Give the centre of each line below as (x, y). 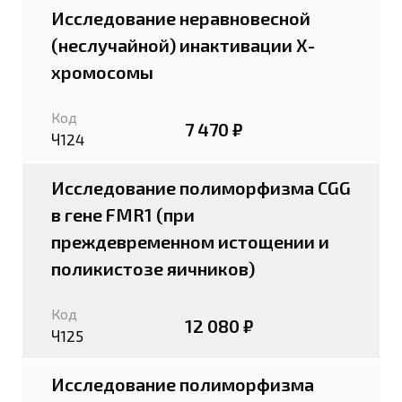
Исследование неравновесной (181, 18)
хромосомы (102, 72)
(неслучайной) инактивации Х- (183, 45)
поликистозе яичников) (153, 268)
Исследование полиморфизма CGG (201, 188)
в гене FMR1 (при (123, 214)
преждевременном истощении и (190, 241)
